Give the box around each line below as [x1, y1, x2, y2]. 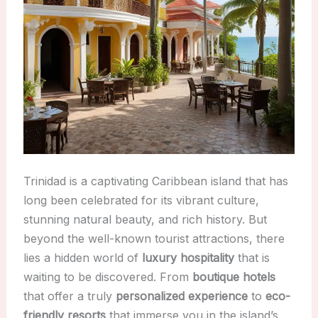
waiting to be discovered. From [23, 270, 192, 285]
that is [234, 251, 270, 265]
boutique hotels [192, 270, 275, 285]
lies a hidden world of [23, 251, 142, 265]
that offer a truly [23, 289, 116, 304]
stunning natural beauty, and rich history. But [23, 212, 267, 227]
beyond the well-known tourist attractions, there [23, 231, 285, 246]
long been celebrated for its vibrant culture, [23, 193, 259, 208]
